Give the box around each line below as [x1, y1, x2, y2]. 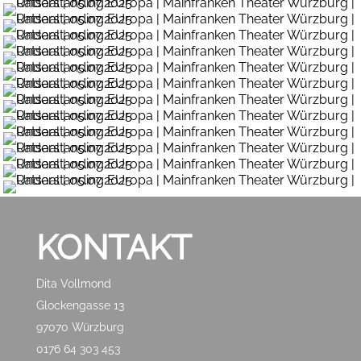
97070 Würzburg [35, 320, 124, 334]
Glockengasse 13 [35, 298, 124, 312]
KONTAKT [35, 227, 192, 268]
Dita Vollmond [35, 276, 111, 290]
